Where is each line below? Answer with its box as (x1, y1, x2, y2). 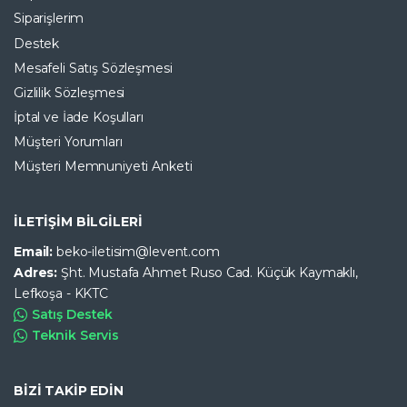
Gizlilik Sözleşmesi (14, 84, 125, 101)
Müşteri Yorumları (14, 134, 123, 151)
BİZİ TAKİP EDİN (14, 382, 124, 400)
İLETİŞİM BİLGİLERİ (14, 213, 143, 231)
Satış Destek (31, 306, 114, 323)
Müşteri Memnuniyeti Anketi (14, 158, 193, 175)
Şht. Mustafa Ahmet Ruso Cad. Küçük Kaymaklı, (61, 264, 358, 282)
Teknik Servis (31, 327, 120, 344)
